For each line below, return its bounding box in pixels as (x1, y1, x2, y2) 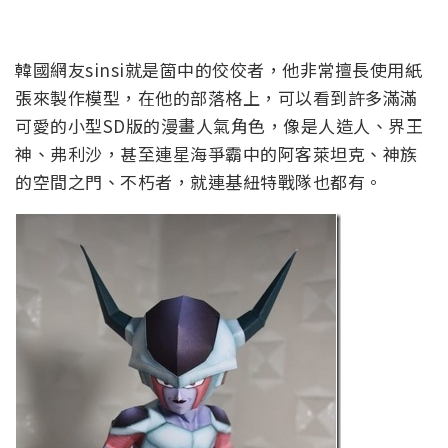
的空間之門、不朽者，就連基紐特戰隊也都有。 (15, 168, 383, 194)
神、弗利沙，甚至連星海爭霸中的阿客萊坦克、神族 (15, 140, 418, 166)
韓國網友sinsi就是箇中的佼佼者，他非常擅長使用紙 (15, 56, 422, 82)
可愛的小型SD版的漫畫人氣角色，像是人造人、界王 (15, 112, 423, 138)
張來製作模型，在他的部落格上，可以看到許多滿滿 (15, 84, 418, 110)
